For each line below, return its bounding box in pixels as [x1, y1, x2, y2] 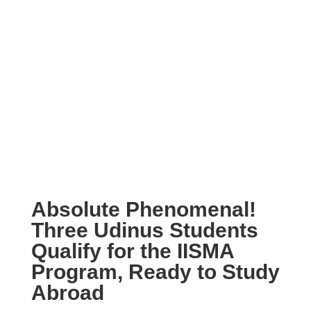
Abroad [31, 281, 104, 304]
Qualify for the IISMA [31, 239, 234, 262]
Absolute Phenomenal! [31, 198, 256, 221]
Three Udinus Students [31, 219, 258, 242]
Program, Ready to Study [31, 260, 280, 283]
